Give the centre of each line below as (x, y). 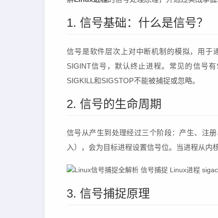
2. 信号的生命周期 (114, 104)
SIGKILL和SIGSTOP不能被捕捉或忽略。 (133, 81)
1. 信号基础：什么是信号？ (137, 23)
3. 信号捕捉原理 (108, 193)
